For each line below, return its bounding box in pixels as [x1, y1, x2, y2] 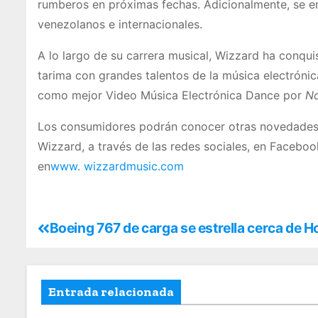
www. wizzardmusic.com [50, 159, 184, 174]
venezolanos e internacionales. [38, 17, 206, 32]
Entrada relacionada [48, 284, 174, 300]
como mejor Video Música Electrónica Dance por [38, 88, 305, 103]
